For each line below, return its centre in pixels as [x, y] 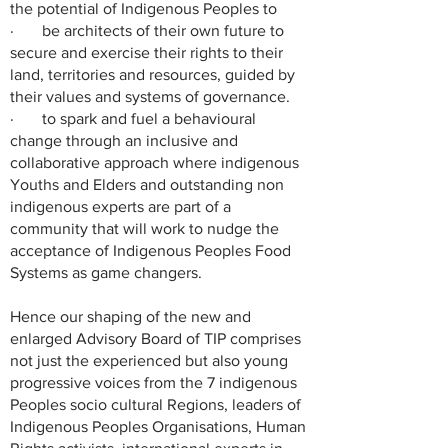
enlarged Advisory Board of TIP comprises [155, 338]
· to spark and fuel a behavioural [133, 118]
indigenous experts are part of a [120, 206]
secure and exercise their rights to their [146, 52]
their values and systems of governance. [150, 96]
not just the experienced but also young [149, 360]
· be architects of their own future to [147, 30]
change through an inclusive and [124, 140]
